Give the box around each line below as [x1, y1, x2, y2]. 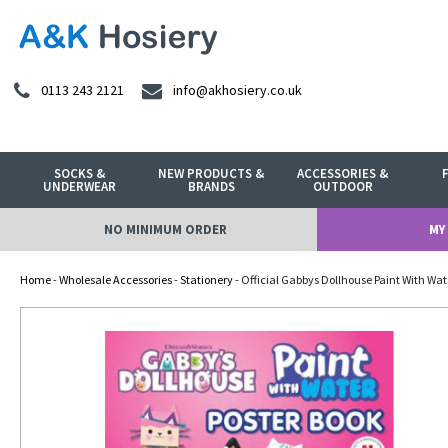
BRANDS [187, 178, 235, 195]
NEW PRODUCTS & [158, 165, 265, 182]
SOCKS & [54, 165, 106, 182]
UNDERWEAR [43, 178, 117, 195]
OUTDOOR [312, 178, 373, 195]
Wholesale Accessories [59, 272, 172, 287]
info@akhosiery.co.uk [173, 81, 302, 100]
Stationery [180, 272, 233, 287]
